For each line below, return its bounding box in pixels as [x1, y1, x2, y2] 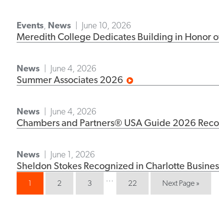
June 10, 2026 [82, 20, 131, 30]
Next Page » [162, 178, 200, 188]
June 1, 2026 [50, 149, 95, 159]
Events [16, 20, 44, 30]
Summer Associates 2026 [16, 74, 123, 86]
